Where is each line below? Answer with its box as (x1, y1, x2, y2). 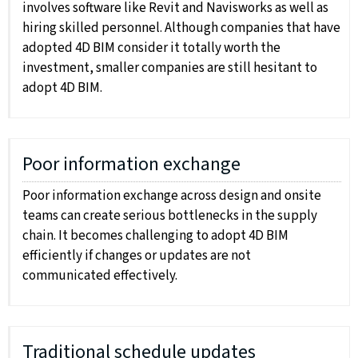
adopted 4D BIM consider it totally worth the (22, 38, 280, 58)
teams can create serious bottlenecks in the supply (22, 206, 317, 226)
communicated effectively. (22, 266, 177, 286)
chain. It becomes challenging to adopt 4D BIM (22, 226, 288, 246)
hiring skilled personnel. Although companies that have (22, 18, 340, 38)
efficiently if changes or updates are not (22, 246, 251, 266)
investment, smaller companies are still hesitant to (22, 58, 317, 78)
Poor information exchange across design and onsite (22, 186, 321, 206)
